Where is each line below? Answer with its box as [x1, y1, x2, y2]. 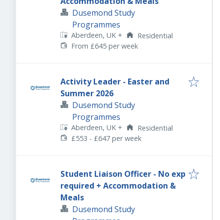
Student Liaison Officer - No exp [60, 168, 186, 179]
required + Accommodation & [60, 180, 176, 191]
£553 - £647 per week [71, 134, 142, 143]
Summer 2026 [60, 88, 113, 99]
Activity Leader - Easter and [60, 76, 169, 87]
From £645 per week [71, 41, 138, 51]
